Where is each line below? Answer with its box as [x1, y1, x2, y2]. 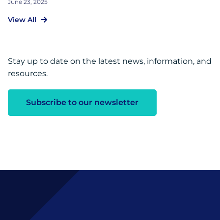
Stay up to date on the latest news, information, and [8, 56, 212, 66]
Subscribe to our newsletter [26, 97, 138, 107]
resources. [8, 68, 48, 78]
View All [8, 15, 36, 24]
